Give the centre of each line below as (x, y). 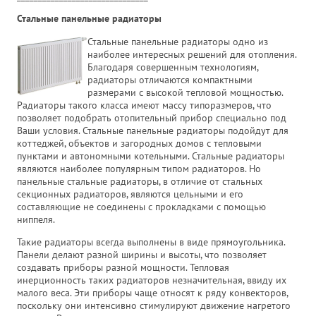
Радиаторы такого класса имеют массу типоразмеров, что (144, 105)
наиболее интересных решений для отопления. (192, 54)
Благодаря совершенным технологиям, (173, 67)
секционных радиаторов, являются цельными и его (130, 194)
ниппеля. (36, 219)
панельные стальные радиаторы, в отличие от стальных (140, 181)
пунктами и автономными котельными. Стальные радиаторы (151, 156)
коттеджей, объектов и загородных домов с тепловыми (139, 143)
